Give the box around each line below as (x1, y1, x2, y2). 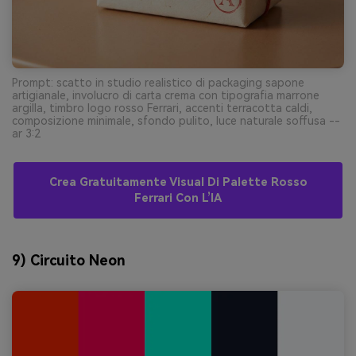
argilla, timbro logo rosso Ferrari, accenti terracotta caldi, (12, 101, 312, 114)
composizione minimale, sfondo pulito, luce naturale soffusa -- (12, 114, 340, 127)
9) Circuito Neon (12, 252, 126, 269)
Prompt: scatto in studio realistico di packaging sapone (12, 75, 304, 89)
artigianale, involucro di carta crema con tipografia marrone (12, 88, 319, 102)
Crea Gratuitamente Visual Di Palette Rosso (48, 175, 308, 189)
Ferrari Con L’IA (134, 191, 222, 205)
